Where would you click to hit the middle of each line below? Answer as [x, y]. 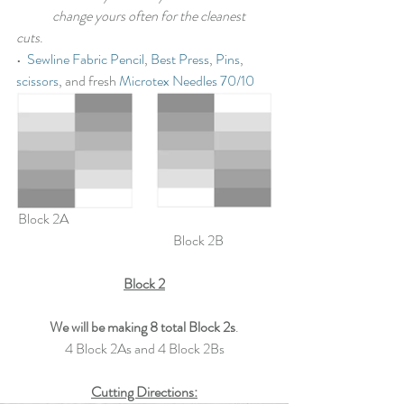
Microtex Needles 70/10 [187, 81]
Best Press [180, 60]
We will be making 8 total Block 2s [142, 327]
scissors [37, 81]
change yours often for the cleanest [34, 16]
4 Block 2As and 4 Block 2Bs [144, 349]
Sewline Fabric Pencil [86, 60]
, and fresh [89, 81]
